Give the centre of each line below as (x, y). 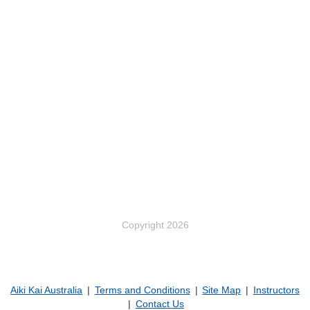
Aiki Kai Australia (47, 290)
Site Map (222, 290)
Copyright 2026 (155, 225)
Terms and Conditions (142, 290)
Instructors (276, 290)
